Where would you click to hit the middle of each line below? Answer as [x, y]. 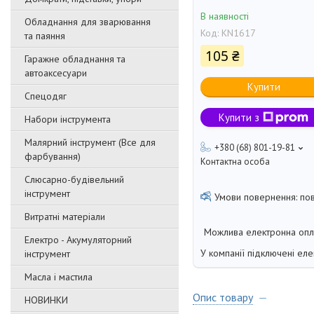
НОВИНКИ [46, 300]
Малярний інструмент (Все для [90, 142]
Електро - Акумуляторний [78, 240]
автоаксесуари [56, 73]
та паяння [45, 36]
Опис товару [223, 298]
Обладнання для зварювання [88, 22]
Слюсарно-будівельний [74, 179]
